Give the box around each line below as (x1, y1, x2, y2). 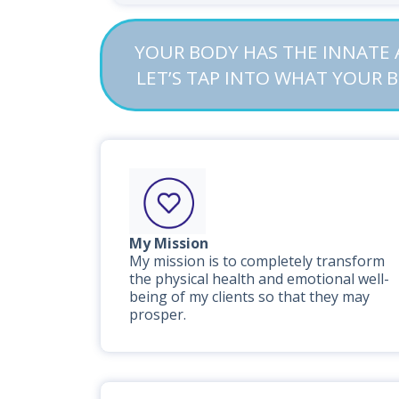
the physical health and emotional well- (129, 268, 389, 289)
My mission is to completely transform (129, 250, 385, 271)
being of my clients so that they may (129, 286, 370, 306)
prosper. (129, 304, 186, 324)
